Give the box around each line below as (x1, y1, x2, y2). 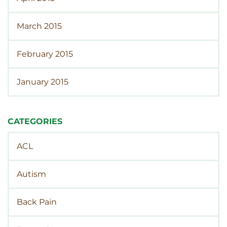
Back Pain (17, 197, 57, 207)
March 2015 (17, 21, 62, 31)
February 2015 (17, 49, 73, 59)
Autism (17, 169, 46, 179)
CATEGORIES (8, 116, 62, 126)
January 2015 (17, 77, 68, 87)
